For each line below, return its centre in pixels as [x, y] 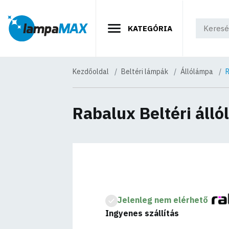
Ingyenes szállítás [142, 213]
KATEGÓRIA [149, 28]
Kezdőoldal [91, 72]
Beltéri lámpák [145, 72]
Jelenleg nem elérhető [163, 200]
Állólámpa [197, 72]
